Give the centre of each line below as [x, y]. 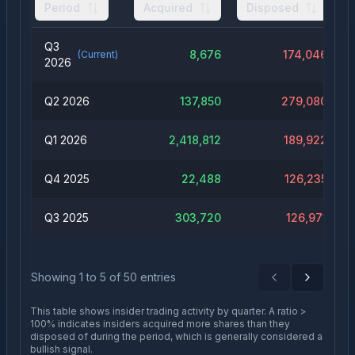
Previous [297, 284]
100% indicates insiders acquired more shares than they [160, 324]
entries [157, 277]
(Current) [98, 54]
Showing [55, 277]
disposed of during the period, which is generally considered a [176, 336]
